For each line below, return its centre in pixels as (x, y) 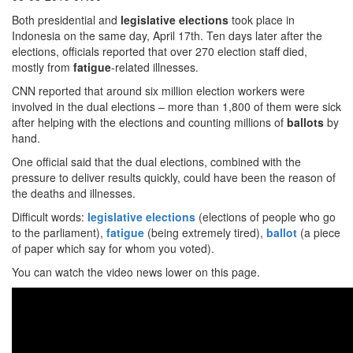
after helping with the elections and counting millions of (149, 122)
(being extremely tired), (205, 232)
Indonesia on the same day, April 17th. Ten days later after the (167, 35)
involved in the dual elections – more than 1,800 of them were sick (176, 106)
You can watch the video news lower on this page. (136, 272)
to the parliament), (59, 232)
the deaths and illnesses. (74, 193)
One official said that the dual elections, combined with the (156, 162)
